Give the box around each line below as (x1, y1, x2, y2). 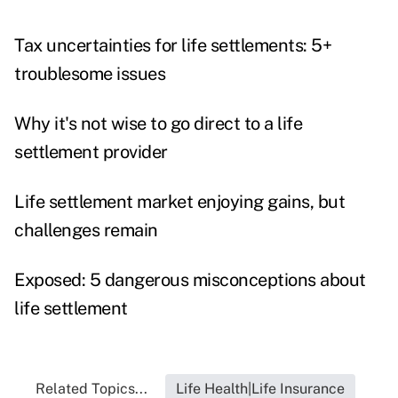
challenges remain (14, 219, 158, 242)
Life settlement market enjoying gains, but (14, 191, 345, 213)
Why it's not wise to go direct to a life (14, 113, 302, 135)
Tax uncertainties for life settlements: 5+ (14, 35, 331, 57)
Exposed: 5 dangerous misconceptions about (14, 269, 366, 291)
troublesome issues (14, 63, 165, 85)
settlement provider (14, 141, 168, 163)
